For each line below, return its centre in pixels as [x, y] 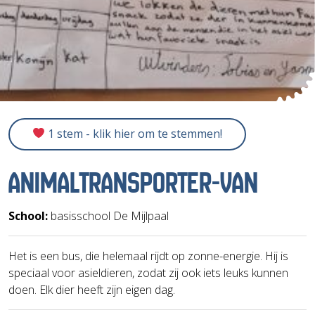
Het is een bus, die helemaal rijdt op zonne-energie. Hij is [148, 256]
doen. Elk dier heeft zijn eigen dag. [92, 289]
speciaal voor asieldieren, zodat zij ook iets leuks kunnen [148, 272]
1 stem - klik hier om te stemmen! [134, 133]
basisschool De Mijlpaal [108, 216]
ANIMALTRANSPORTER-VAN [133, 183]
